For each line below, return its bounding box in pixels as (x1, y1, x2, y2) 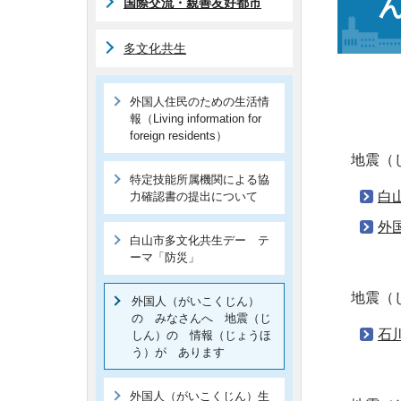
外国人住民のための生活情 (130, 95, 269, 108)
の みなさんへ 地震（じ (132, 311, 271, 325)
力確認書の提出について (130, 190, 258, 203)
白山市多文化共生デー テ (130, 234, 269, 247)
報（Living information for (130, 112, 261, 125)
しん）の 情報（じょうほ (132, 328, 271, 342)
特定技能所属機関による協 (130, 173, 269, 186)
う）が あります (132, 346, 225, 359)
